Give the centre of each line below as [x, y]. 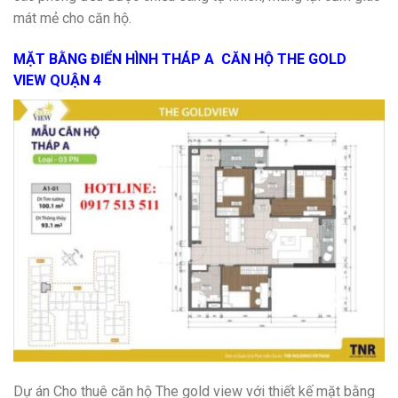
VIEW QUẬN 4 [57, 81]
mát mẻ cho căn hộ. [72, 19]
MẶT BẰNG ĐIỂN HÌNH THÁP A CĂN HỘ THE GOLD [180, 60]
